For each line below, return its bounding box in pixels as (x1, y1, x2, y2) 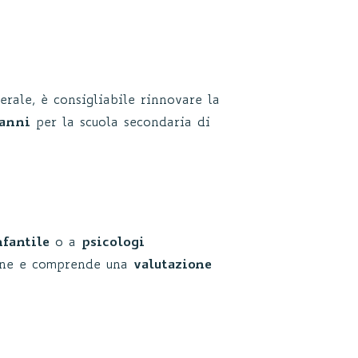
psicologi (82, 237, 145, 249)
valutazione (133, 259, 212, 272)
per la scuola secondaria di (30, 117, 210, 129)
